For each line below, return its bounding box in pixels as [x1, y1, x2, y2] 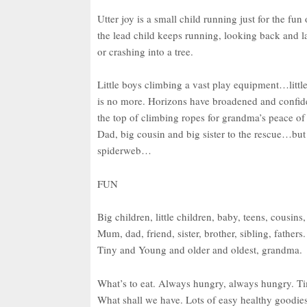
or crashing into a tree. [97, 45, 193, 59]
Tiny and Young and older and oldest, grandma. [97, 243, 302, 257]
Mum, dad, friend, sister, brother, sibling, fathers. [97, 226, 306, 241]
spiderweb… [97, 143, 151, 158]
